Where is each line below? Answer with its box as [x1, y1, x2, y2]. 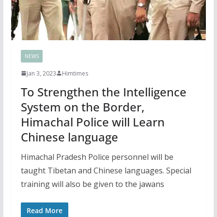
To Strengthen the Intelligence [20, 83, 186, 100]
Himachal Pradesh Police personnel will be [20, 151, 173, 162]
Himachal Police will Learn [20, 113, 165, 130]
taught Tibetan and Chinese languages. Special [20, 165, 191, 176]
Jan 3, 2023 [26, 69, 56, 77]
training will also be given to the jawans [20, 178, 164, 189]
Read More [26, 205, 62, 215]
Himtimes [62, 69, 88, 77]
